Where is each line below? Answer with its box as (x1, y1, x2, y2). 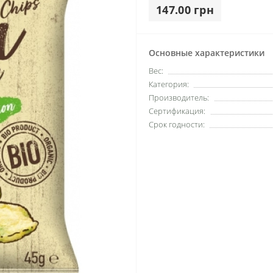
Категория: (149, 78, 189, 90)
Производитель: (149, 91, 209, 103)
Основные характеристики (149, 46, 264, 58)
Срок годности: (149, 118, 205, 130)
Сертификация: (149, 105, 205, 116)
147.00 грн (156, 2, 214, 17)
